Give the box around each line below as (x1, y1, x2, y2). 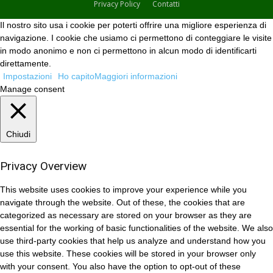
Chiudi (6, 129, 30, 140)
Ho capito (58, 71, 94, 82)
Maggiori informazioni (94, 71, 177, 82)
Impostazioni (3, 71, 52, 82)
